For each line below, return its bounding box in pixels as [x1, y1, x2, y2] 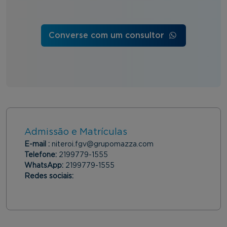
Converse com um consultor [49, 31, 167, 40]
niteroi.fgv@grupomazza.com [52, 141, 154, 148]
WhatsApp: [24, 162, 65, 170]
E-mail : [24, 141, 52, 148]
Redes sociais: [24, 173, 75, 180]
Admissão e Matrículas [24, 128, 127, 137]
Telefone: [24, 152, 59, 159]
